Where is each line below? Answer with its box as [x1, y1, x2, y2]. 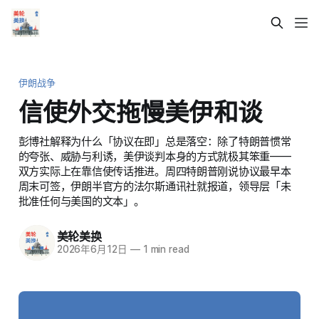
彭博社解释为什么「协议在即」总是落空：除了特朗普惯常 [18, 134, 291, 148]
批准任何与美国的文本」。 [18, 194, 145, 208]
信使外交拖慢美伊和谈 [18, 96, 263, 127]
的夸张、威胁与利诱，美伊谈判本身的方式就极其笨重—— [18, 149, 291, 163]
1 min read [140, 244, 189, 256]
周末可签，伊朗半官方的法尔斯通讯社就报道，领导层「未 [18, 179, 291, 193]
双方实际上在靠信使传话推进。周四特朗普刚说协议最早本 [18, 164, 291, 178]
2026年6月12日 [56, 244, 127, 256]
